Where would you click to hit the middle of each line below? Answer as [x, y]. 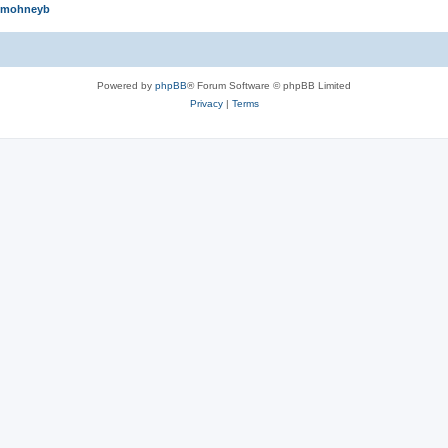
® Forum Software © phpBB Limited [269, 85]
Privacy [206, 103]
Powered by [126, 85]
